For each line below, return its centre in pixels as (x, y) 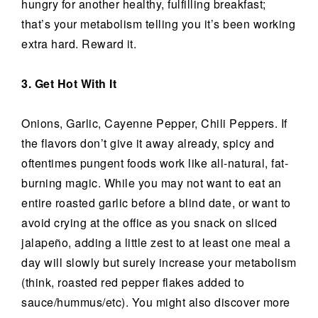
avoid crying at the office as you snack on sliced (149, 223)
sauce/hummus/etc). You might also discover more (156, 302)
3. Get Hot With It (69, 83)
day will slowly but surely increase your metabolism (159, 262)
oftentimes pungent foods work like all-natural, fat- (155, 163)
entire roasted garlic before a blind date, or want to (156, 203)
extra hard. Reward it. (79, 44)
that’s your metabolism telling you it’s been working (158, 24)
